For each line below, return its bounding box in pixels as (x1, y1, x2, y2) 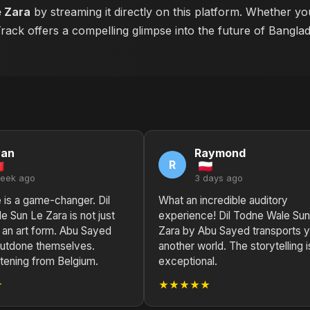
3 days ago (194, 173, 243, 183)
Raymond (194, 146, 246, 160)
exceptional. (158, 255, 217, 268)
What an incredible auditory (158, 194, 288, 207)
